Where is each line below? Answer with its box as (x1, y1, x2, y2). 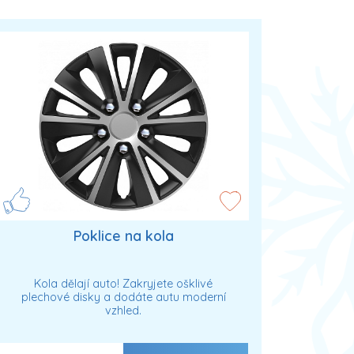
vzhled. (105, 303, 141, 318)
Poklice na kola (73, 227, 174, 245)
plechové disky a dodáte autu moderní (21, 289, 226, 304)
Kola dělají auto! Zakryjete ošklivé (34, 276, 213, 291)
